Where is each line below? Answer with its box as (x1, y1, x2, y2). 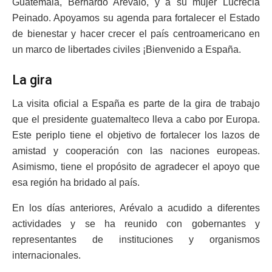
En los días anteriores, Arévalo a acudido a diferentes (12, 202, 260, 213)
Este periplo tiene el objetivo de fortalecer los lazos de (12, 129, 260, 140)
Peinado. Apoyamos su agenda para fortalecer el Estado (12, 13, 260, 24)
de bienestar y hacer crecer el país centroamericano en (12, 29, 260, 39)
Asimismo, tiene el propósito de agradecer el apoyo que (12, 161, 260, 172)
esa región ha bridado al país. (12, 177, 140, 188)
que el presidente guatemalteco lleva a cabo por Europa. (12, 114, 260, 124)
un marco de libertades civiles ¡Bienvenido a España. (12, 44, 241, 55)
